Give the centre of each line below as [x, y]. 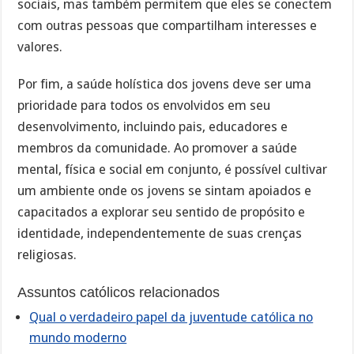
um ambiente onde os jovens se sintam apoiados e [165, 191]
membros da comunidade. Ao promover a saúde [158, 149]
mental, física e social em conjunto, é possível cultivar [173, 170]
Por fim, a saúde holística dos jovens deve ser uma [165, 85]
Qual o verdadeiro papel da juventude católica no [171, 318]
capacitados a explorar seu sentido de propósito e [162, 213]
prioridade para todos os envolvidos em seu [144, 106]
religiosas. [47, 255]
